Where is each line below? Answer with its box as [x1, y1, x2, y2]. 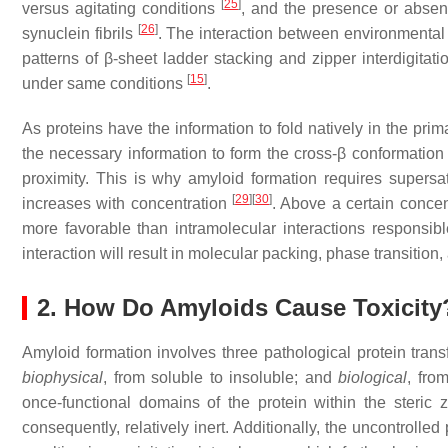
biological [338, 368, 407, 386]
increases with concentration [22, 194, 233, 212]
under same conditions [22, 74, 187, 92]
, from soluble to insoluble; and [103, 368, 338, 386]
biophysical [22, 368, 103, 386]
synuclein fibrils [22, 24, 138, 42]
